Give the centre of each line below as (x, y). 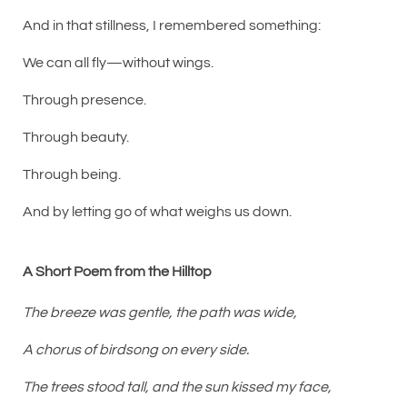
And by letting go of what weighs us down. (157, 211)
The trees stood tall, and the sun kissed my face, (177, 387)
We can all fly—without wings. (118, 62)
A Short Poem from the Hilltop (117, 271)
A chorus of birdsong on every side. (136, 349)
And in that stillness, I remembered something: (172, 25)
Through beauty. (76, 137)
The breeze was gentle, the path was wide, (160, 312)
